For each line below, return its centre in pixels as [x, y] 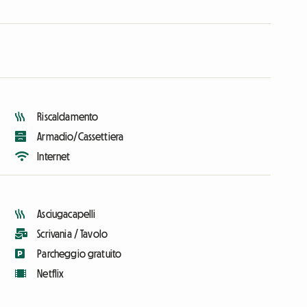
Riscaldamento [68, 116]
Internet [54, 156]
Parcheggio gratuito [79, 253]
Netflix [51, 273]
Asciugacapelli [66, 213]
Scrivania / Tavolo [73, 233]
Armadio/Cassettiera [81, 136]
